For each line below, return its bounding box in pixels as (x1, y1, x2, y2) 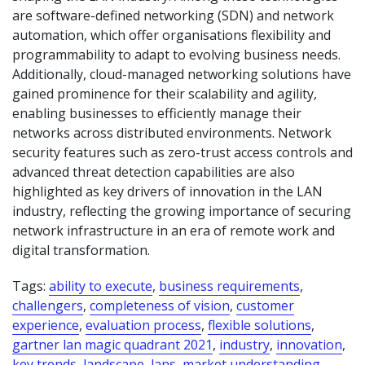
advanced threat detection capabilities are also (12, 162, 295, 181)
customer (236, 296, 294, 314)
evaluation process (86, 315, 201, 334)
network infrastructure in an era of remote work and (12, 221, 335, 240)
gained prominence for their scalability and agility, (12, 84, 317, 103)
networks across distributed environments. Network (12, 123, 332, 142)
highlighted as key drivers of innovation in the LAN (12, 182, 323, 200)
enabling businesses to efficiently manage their (12, 103, 301, 122)
